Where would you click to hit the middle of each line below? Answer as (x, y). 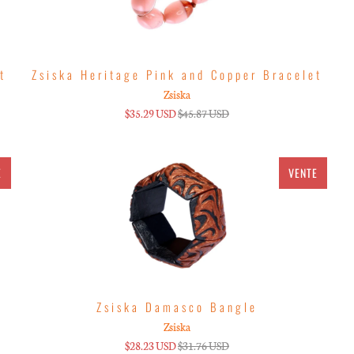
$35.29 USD (150, 113)
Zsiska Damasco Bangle (177, 306)
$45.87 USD (203, 113)
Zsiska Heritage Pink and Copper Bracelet (177, 74)
